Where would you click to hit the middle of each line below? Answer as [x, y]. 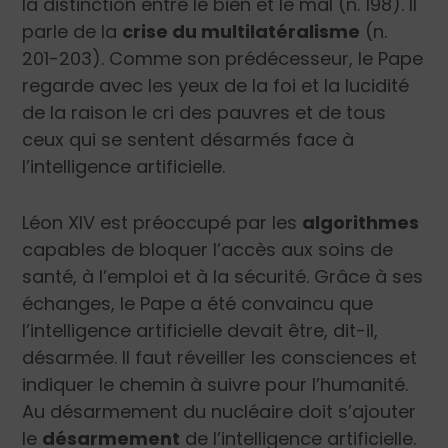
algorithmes [361, 223]
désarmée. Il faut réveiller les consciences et [220, 358]
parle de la [72, 32]
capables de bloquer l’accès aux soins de [208, 250]
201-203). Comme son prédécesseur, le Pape [223, 59]
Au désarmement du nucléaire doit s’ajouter [219, 412]
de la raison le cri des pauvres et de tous [204, 113]
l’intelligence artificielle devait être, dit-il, [200, 331]
